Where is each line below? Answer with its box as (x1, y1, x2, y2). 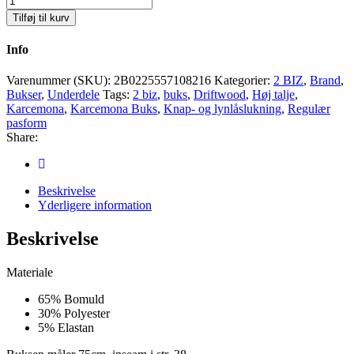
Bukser (6, 88, 41, 102)
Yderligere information (38, 198, 152, 213)
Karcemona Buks (70, 102, 157, 116)
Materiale (6, 265, 53, 280)
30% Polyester (38, 307, 110, 321)
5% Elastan (38, 321, 94, 335)
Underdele (47, 88, 100, 102)
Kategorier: (214, 73, 273, 88)
